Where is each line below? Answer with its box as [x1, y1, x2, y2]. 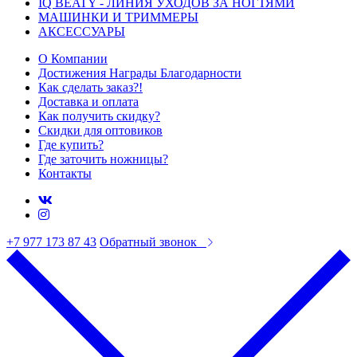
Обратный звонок [100, 235, 197, 249]
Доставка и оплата [38, 95, 139, 109]
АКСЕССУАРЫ [38, 25, 125, 39]
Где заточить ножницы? [38, 152, 168, 167]
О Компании [38, 52, 108, 66]
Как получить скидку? [38, 109, 160, 124]
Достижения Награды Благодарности [38, 66, 241, 80]
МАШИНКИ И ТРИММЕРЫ [38, 10, 198, 25]
